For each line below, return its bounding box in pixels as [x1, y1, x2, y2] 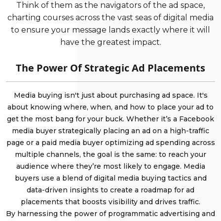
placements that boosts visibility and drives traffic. [21, 197, 200, 207]
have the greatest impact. [60, 37, 161, 47]
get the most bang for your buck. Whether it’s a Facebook [7, 114, 214, 124]
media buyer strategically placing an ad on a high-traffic [12, 126, 209, 136]
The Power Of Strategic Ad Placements [16, 61, 205, 75]
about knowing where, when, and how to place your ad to [7, 103, 214, 112]
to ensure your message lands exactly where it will [11, 25, 210, 35]
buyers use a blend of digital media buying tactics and [14, 174, 207, 183]
